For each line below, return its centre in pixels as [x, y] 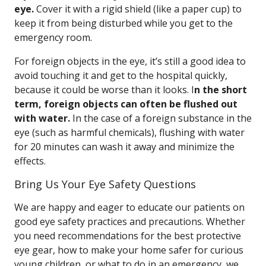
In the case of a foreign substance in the [161, 118]
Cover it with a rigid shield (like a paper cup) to [138, 9]
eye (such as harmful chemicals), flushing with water [129, 132]
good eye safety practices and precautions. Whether [130, 221]
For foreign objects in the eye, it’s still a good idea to [130, 61]
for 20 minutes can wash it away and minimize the [124, 147]
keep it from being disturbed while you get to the [123, 23]
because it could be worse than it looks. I [104, 90]
